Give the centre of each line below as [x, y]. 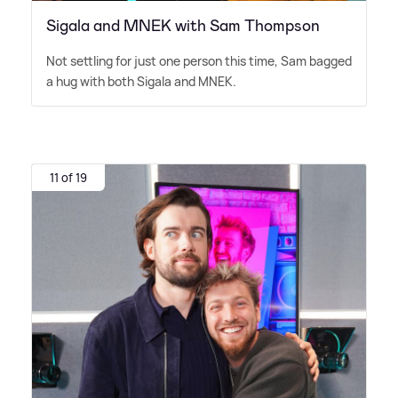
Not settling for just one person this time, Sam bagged [199, 61]
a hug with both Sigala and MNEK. [141, 82]
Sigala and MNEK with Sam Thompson [183, 26]
